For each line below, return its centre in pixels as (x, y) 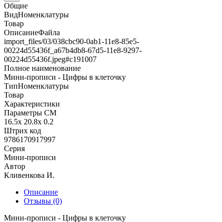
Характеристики (32, 104)
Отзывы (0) (43, 201)
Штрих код (23, 130)
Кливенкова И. (29, 175)
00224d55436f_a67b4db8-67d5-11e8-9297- (73, 50)
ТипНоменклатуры (36, 86)
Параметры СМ (30, 112)
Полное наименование (42, 68)
